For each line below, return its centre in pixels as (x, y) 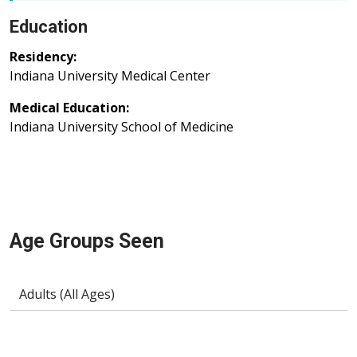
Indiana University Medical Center (110, 76)
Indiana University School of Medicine (122, 127)
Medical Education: (69, 108)
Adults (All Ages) (67, 294)
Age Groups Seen (87, 241)
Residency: (43, 57)
